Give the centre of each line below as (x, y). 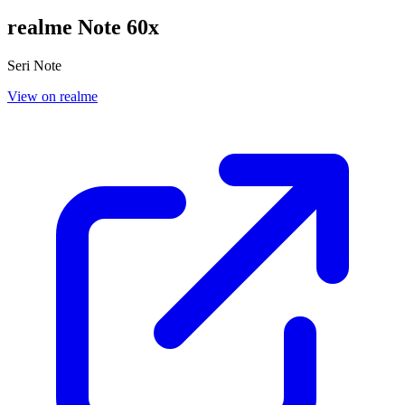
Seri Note (34, 65)
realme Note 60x (83, 27)
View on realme (52, 96)
